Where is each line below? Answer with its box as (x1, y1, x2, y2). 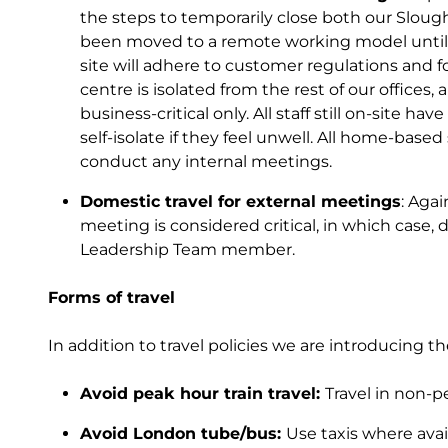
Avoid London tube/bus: (80, 424, 286, 443)
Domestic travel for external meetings (80, 192, 401, 211)
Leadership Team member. (80, 240, 295, 259)
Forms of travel (48, 288, 175, 307)
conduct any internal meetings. (80, 152, 332, 171)
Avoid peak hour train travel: (80, 384, 325, 403)
